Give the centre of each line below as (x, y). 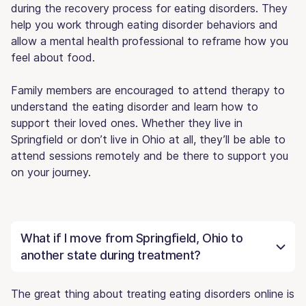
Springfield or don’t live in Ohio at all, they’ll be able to (148, 139)
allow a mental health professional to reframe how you (150, 41)
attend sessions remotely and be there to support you (150, 155)
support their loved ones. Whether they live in (127, 123)
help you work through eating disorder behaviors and (144, 24)
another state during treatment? (111, 255)
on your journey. (51, 172)
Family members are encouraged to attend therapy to (148, 90)
